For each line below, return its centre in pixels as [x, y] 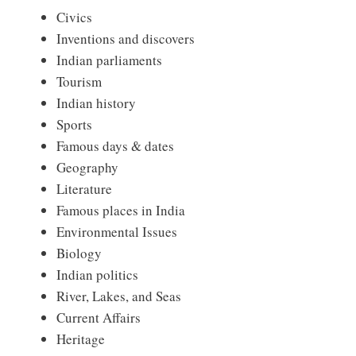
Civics [74, 17]
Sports [74, 125]
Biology [79, 253]
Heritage [81, 339]
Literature [84, 189]
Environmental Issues [117, 232]
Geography [87, 168]
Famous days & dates [115, 146]
